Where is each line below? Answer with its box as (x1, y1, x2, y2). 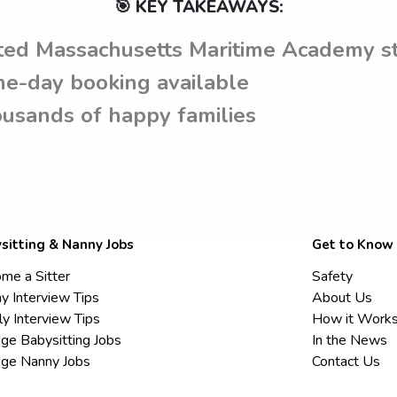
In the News (312, 331, 388, 351)
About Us (312, 288, 373, 308)
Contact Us (312, 352, 381, 372)
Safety (312, 267, 354, 287)
